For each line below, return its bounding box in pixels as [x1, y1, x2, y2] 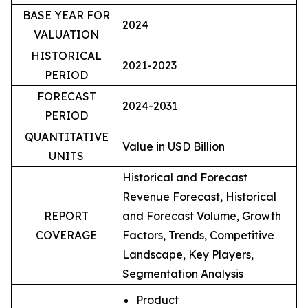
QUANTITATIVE [24, 130, 109, 144]
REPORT [44, 209, 89, 223]
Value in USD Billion [122, 140, 225, 153]
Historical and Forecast [122, 170, 247, 184]
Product [136, 292, 179, 307]
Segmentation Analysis [122, 267, 243, 280]
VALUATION [34, 27, 99, 41]
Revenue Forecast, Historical [122, 190, 276, 203]
